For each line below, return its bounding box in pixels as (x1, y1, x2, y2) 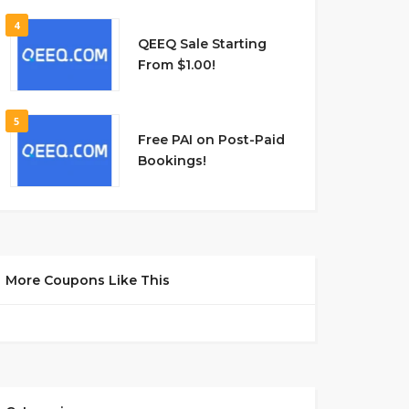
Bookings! (137, 152, 206, 169)
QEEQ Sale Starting (137, 36, 267, 52)
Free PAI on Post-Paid (137, 131, 285, 148)
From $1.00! (137, 57, 215, 73)
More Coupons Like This (5, 272, 170, 288)
